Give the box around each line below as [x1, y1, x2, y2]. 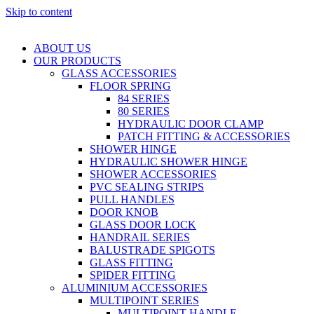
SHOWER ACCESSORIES [90, 168, 217, 180]
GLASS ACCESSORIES [62, 67, 177, 79]
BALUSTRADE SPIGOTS [90, 244, 215, 256]
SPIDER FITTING [90, 269, 176, 281]
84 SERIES [118, 93, 170, 104]
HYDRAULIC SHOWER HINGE [90, 156, 247, 168]
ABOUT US [34, 42, 91, 54]
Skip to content [6, 6, 72, 18]
